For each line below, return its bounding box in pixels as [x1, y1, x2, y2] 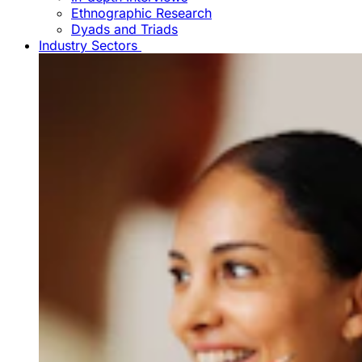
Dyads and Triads [71, 21, 178, 38]
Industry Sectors [39, 37, 137, 54]
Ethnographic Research [71, 5, 212, 22]
